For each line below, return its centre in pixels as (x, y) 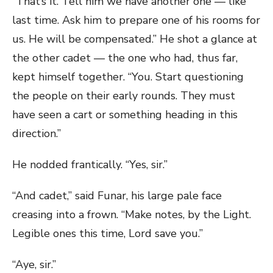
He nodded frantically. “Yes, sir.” (90, 165)
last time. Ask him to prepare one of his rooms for (136, 20)
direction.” (37, 133)
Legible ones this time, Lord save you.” (108, 233)
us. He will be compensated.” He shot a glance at (135, 39)
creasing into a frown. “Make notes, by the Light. (132, 214)
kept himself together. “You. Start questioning (128, 77)
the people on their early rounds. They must (124, 96)
